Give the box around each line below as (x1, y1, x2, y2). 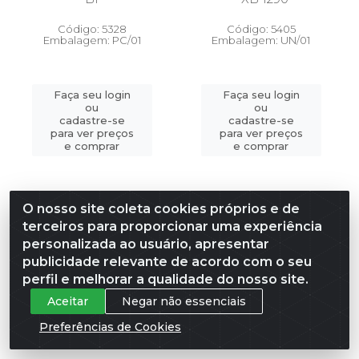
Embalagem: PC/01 (42, 34, 141, 46)
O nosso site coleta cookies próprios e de (22, 201, 300, 216)
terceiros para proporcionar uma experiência (22, 219, 322, 234)
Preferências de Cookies (39, 319, 181, 334)
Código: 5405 (226, 22, 296, 35)
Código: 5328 (57, 22, 127, 35)
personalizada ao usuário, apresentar (22, 236, 269, 252)
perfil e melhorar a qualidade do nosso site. (22, 272, 309, 287)
